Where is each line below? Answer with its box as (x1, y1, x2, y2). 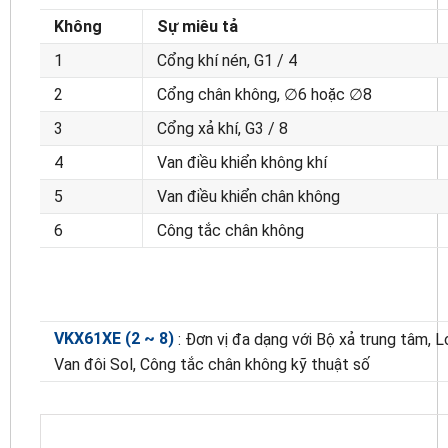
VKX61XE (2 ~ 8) (54, 328, 174, 348)
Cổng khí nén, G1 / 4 (157, 50, 297, 70)
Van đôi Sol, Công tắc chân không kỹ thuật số (54, 355, 370, 375)
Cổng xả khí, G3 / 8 (157, 118, 288, 138)
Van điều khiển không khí (157, 152, 327, 172)
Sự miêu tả (157, 16, 238, 36)
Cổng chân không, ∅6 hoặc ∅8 (157, 84, 372, 104)
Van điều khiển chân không (157, 186, 340, 206)
